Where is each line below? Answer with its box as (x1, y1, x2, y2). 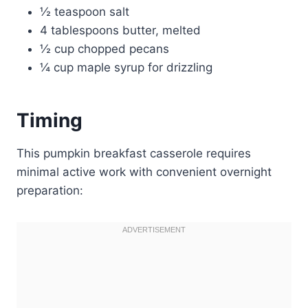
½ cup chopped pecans (40, 41, 169, 56)
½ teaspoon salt (40, 4, 129, 19)
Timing (16, 108, 82, 132)
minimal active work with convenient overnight (16, 164, 272, 179)
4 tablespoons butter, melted (40, 23, 201, 37)
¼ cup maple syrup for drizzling (40, 60, 212, 74)
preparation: (16, 183, 83, 197)
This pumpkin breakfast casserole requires (16, 146, 251, 160)
